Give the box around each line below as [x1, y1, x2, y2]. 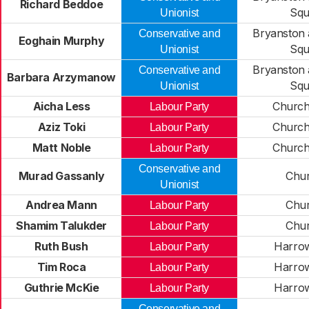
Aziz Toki [37, 120, 86, 134]
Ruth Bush [34, 239, 88, 253]
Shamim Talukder [16, 219, 107, 232]
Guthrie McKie [23, 281, 99, 295]
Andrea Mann [26, 198, 97, 212]
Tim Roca [37, 260, 86, 274]
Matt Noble [32, 141, 91, 154]
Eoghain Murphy [18, 34, 105, 48]
